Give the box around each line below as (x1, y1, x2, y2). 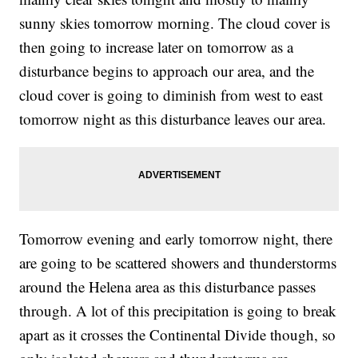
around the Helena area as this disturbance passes (19, 276, 316, 296)
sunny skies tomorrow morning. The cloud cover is (19, 12, 331, 33)
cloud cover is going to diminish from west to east (19, 84, 324, 105)
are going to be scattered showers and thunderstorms (19, 252, 337, 272)
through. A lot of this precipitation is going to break (19, 300, 337, 320)
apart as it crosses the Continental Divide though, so (19, 324, 336, 344)
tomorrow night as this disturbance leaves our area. (19, 108, 327, 129)
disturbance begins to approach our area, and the (19, 60, 315, 81)
